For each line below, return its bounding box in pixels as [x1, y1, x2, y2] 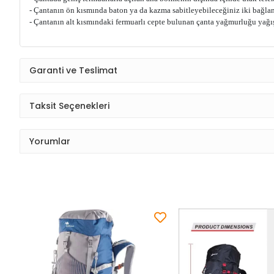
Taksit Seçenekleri [29, 99, 109, 112]
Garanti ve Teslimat [29, 64, 117, 76]
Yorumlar [29, 135, 70, 147]
